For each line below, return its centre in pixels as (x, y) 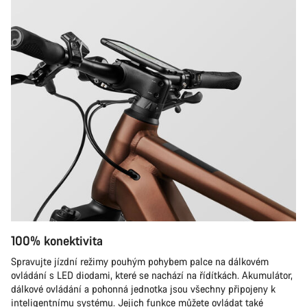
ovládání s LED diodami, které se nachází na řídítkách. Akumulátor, (152, 275)
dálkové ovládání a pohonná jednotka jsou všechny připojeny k (143, 289)
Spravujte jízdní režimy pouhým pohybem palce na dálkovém (140, 261)
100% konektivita (57, 241)
